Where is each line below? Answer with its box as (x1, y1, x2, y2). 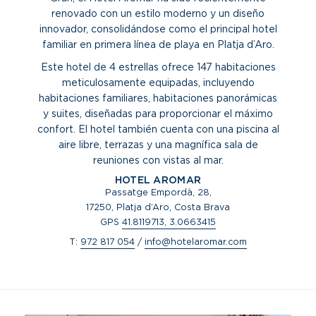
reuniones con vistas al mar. (92, 154, 224, 166)
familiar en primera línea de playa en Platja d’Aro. (42, 39, 274, 50)
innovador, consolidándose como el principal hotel (39, 23, 277, 35)
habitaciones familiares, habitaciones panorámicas (39, 92, 277, 104)
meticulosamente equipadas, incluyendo (61, 77, 255, 88)
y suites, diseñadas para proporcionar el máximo (43, 108, 273, 119)
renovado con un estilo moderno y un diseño (51, 8, 265, 19)
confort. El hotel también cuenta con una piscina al (37, 123, 279, 135)
